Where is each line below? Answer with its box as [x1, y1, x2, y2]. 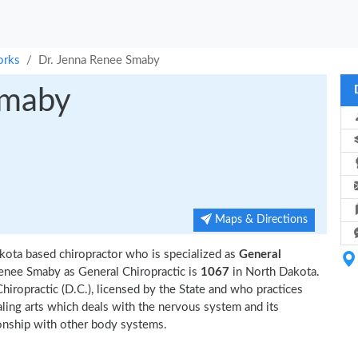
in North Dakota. [233, 266, 320, 278]
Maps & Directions [212, 214, 308, 225]
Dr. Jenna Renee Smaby [38, 54, 160, 66]
